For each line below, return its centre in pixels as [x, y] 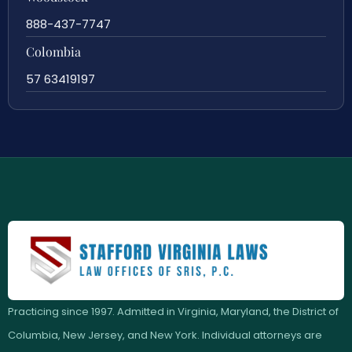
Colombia [53, 51]
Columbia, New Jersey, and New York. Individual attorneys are [165, 335]
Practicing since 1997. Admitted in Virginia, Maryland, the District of [173, 312]
